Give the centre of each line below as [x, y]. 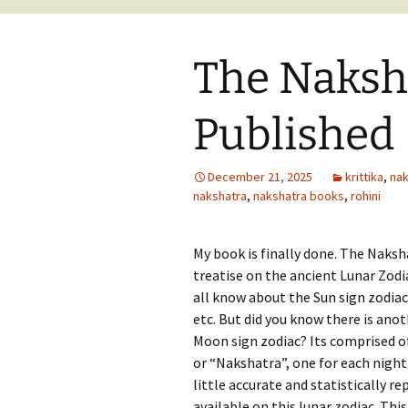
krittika [364, 177]
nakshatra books [299, 196]
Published [294, 135]
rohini [366, 196]
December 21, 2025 [260, 177]
